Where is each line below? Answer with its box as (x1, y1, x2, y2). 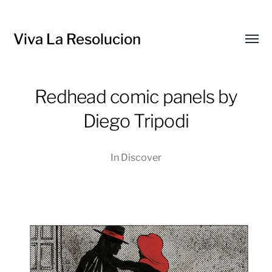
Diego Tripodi (83, 110, 189, 132)
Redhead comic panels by (35, 86, 237, 107)
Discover (121, 151, 161, 163)
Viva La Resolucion (13, 30, 141, 48)
